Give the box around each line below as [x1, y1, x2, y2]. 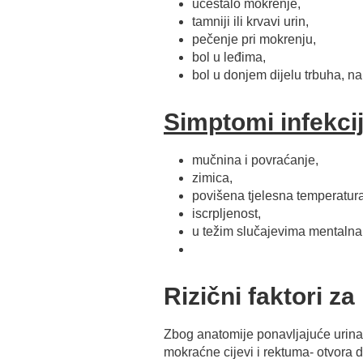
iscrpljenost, [192, 207, 261, 220]
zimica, [192, 171, 233, 185]
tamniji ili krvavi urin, [192, 15, 309, 28]
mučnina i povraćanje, [192, 153, 318, 167]
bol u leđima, [192, 50, 266, 64]
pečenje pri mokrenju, [192, 32, 316, 46]
